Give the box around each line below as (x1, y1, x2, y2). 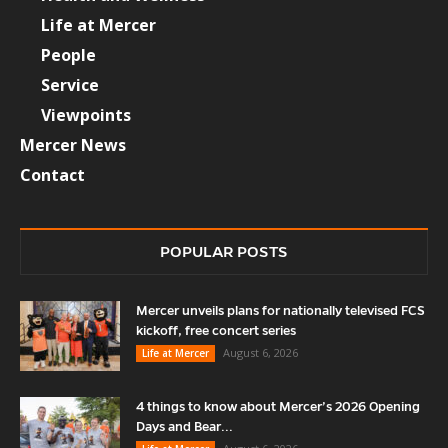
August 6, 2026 (223, 345, 298, 361)
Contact (20, 164, 85, 187)
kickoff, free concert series (136, 324, 296, 339)
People (41, 44, 96, 67)
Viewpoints (41, 104, 131, 127)
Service (41, 74, 99, 97)
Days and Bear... (136, 420, 233, 435)
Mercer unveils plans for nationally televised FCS (136, 304, 425, 319)
